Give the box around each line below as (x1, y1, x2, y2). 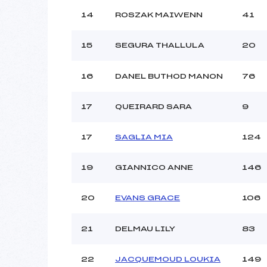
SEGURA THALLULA (115, 41, 204, 49)
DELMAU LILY (115, 225, 175, 232)
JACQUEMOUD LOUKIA (115, 255, 221, 263)
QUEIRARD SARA (115, 103, 192, 110)
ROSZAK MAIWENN (115, 11, 203, 18)
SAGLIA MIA (115, 133, 173, 141)
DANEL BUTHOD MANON (115, 72, 223, 80)
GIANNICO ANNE (115, 163, 193, 171)
